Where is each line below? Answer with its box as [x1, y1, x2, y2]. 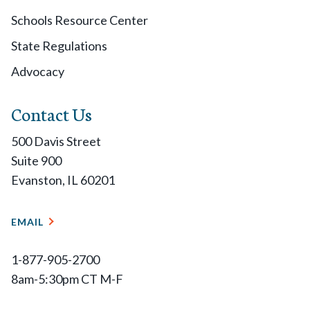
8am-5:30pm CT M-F [11, 271, 123, 286]
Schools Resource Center [11, 12, 148, 28]
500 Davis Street [11, 133, 101, 149]
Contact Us [11, 100, 92, 126]
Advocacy [11, 63, 64, 79]
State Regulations [11, 37, 107, 53]
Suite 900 [11, 152, 62, 168]
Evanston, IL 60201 [11, 172, 115, 188]
